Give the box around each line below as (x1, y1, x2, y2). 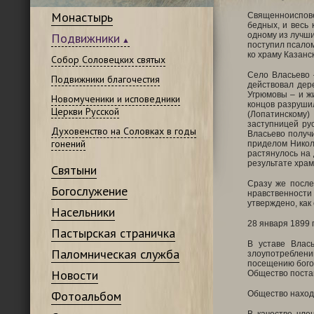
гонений (50, 137, 86, 150)
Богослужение (50, 183, 128, 199)
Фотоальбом (50, 288, 121, 304)
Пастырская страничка (50, 225, 175, 241)
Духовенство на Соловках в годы (50, 125, 196, 137)
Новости (50, 267, 98, 283)
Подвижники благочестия (50, 73, 160, 86)
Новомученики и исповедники (50, 93, 180, 105)
